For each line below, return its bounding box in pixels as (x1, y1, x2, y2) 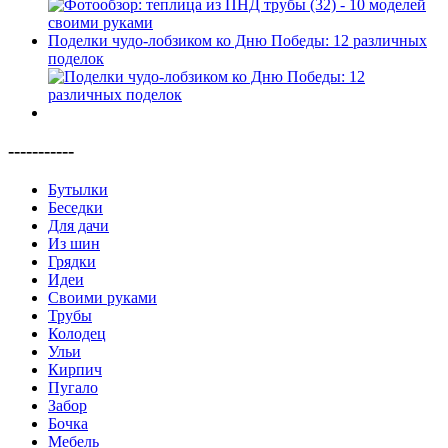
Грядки (48, 253, 96, 271)
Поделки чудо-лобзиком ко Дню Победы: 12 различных (48, 31, 427, 49)
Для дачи (48, 217, 109, 235)
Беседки (48, 199, 103, 217)
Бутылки (48, 181, 108, 199)
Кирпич (48, 361, 102, 379)
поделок (48, 49, 104, 67)
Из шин (48, 235, 100, 253)
